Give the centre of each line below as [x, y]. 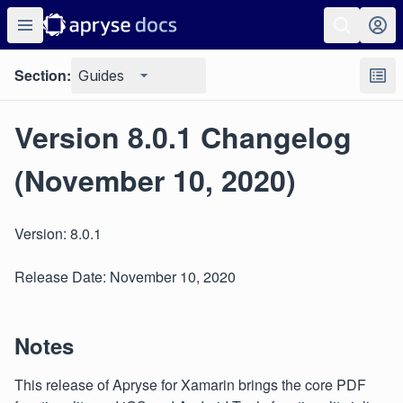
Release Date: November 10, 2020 [125, 277]
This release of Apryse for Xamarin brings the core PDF [190, 385]
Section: [43, 75]
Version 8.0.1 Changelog [183, 137]
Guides [101, 76]
